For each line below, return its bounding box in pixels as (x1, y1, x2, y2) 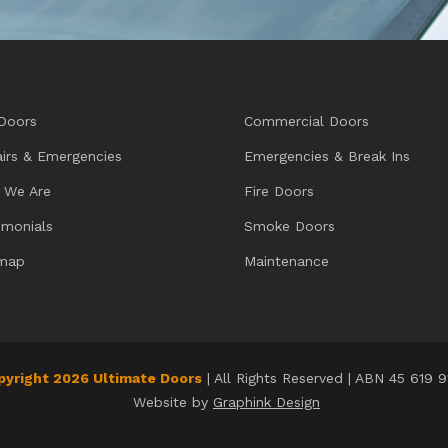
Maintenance (244, 252, 329, 269)
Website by (133, 393, 213, 410)
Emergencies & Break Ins (244, 147, 410, 164)
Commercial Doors (244, 112, 369, 129)
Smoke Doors (244, 217, 335, 234)
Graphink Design (213, 393, 320, 410)
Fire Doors (244, 182, 314, 199)
